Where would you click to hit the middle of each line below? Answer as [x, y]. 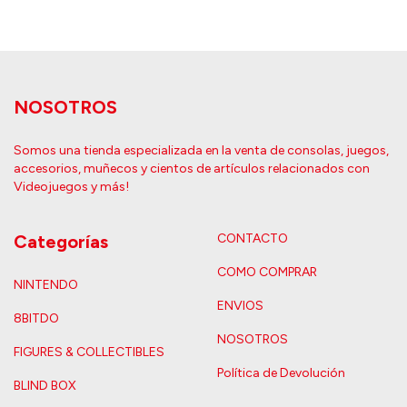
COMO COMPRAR [267, 273]
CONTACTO [253, 239]
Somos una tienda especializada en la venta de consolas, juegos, [201, 151]
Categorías [61, 242]
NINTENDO [46, 284]
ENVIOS [240, 306]
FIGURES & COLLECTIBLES [89, 352]
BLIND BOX [45, 385]
